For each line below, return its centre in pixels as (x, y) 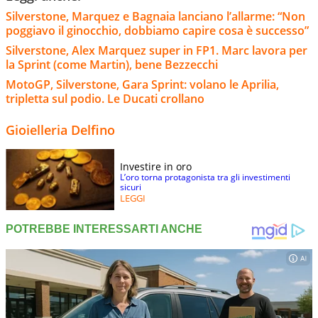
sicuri (131, 187)
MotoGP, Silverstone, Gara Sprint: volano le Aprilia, (142, 84)
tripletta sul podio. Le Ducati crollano (105, 98)
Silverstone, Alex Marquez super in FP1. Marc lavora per (157, 50)
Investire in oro (156, 166)
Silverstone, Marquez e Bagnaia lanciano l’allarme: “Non (155, 16)
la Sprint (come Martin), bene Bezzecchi (112, 64)
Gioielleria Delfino (60, 130)
